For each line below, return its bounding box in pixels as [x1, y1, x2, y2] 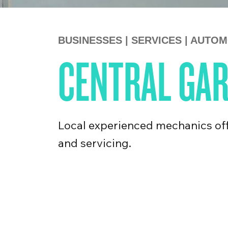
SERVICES [131, 35, 185, 46]
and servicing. [58, 136, 131, 150]
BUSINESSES [58, 35, 122, 46]
